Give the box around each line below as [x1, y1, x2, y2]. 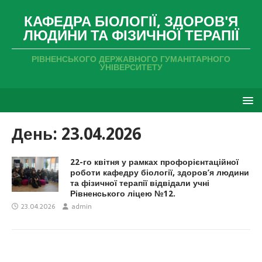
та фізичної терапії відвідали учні [70, 178, 209, 188]
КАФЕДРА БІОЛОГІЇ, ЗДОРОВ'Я [24, 13, 238, 30]
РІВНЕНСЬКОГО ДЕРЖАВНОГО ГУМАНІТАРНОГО [32, 54, 230, 64]
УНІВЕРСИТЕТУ [99, 63, 163, 72]
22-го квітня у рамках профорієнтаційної [70, 157, 239, 167]
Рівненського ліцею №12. [70, 189, 175, 198]
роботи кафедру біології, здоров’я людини [70, 168, 249, 177]
